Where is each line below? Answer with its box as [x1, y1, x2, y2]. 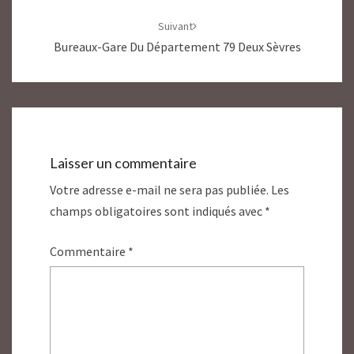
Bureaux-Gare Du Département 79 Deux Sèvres [53, 39, 301, 55]
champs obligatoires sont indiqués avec [50, 203, 265, 220]
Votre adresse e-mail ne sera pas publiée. [50, 182, 269, 198]
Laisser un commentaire [50, 154, 197, 172]
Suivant [157, 19, 193, 33]
